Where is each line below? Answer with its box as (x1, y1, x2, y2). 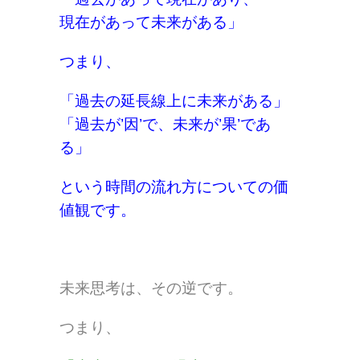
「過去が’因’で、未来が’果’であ (59, 116, 271, 133)
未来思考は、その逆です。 (59, 280, 243, 297)
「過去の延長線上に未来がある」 (59, 92, 288, 110)
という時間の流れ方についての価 (59, 178, 288, 196)
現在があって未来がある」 (59, 14, 243, 31)
